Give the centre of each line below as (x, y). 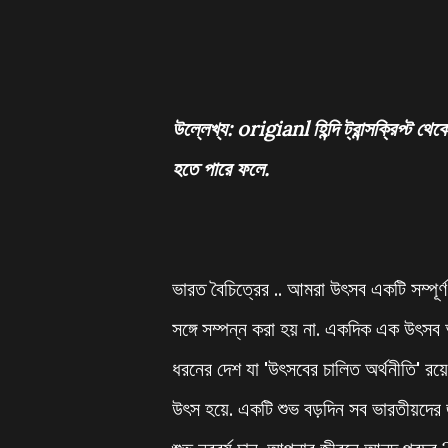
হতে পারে (201, 168)
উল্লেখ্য (199, 128)
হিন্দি (325, 128)
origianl (272, 128)
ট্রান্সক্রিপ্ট (377, 128)
